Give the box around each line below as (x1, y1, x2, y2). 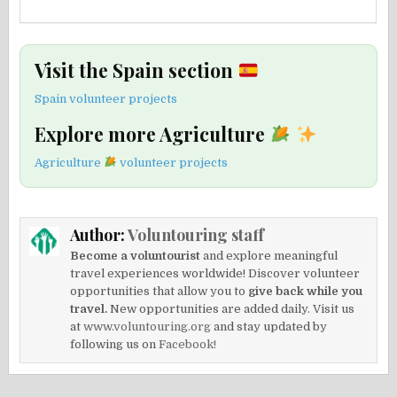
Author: (70, 224, 128, 246)
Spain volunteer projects (35, 92, 178, 106)
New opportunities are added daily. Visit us (107, 302, 355, 316)
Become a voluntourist (70, 249, 201, 263)
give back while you (248, 284, 363, 299)
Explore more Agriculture (35, 121, 270, 147)
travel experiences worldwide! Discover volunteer (70, 267, 361, 281)
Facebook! (159, 338, 217, 352)
